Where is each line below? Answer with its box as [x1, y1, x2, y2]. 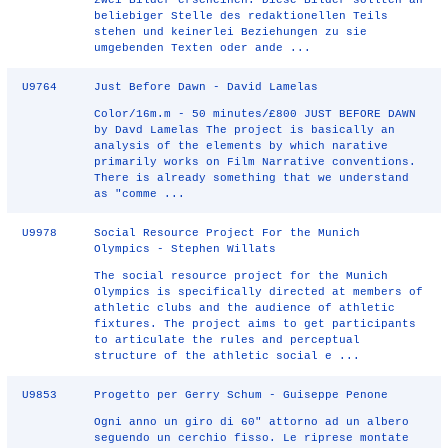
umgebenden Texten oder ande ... [94, 42, 312, 54]
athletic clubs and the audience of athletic [94, 302, 396, 314]
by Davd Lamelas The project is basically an [94, 124, 396, 136]
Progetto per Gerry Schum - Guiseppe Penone [94, 389, 389, 401]
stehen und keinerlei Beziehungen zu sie [94, 26, 368, 38]
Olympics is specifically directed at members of [94, 286, 424, 298]
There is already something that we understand [94, 172, 410, 184]
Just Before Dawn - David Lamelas [94, 81, 319, 93]
